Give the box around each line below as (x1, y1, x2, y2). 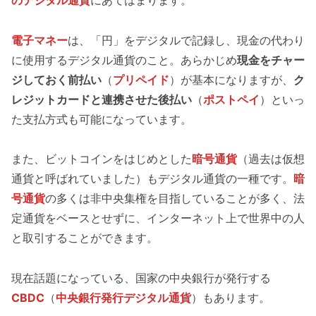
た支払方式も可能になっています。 (11, 111, 192, 126)
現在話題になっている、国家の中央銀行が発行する (11, 271, 271, 286)
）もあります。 (191, 291, 270, 305)
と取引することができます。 (11, 231, 158, 245)
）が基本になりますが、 (169, 72, 293, 87)
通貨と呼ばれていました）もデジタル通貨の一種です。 (11, 171, 293, 186)
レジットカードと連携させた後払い (11, 92, 192, 107)
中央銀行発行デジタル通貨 (56, 291, 191, 305)
